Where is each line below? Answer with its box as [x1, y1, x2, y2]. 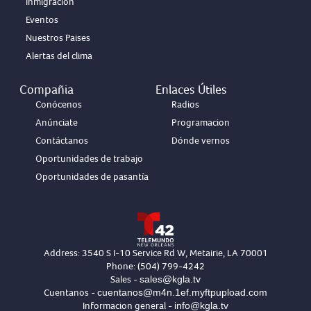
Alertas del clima [25, 50, 92, 61]
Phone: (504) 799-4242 [106, 260, 205, 271]
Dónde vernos [171, 135, 230, 146]
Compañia [19, 82, 74, 96]
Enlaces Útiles [155, 82, 227, 96]
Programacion [171, 117, 230, 128]
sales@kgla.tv [140, 273, 201, 285]
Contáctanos [35, 135, 88, 146]
